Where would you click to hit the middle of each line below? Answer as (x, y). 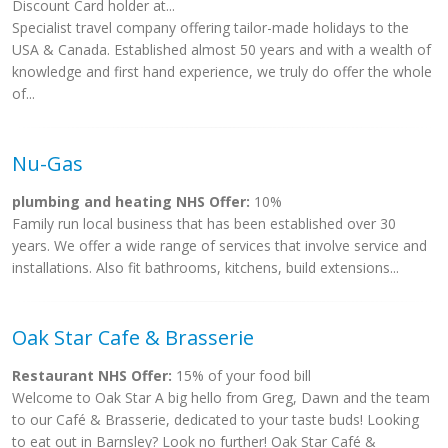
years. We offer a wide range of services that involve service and (219, 245)
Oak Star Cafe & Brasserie (133, 337)
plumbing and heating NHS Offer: (131, 201)
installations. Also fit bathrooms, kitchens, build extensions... (205, 267)
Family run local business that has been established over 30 (204, 223)
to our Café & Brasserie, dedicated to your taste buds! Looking (215, 419)
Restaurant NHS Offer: (92, 375)
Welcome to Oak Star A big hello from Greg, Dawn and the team (221, 397)
